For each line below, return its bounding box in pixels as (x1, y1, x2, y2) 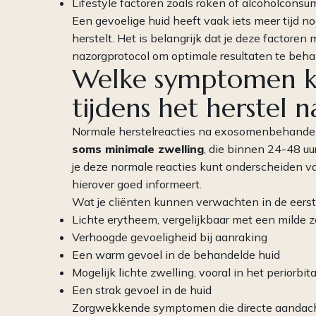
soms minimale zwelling (72, 142, 204, 157)
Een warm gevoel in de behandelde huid (72, 248, 280, 262)
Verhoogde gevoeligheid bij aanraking (72, 230, 267, 245)
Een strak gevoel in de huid (72, 283, 212, 298)
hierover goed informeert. (72, 177, 202, 192)
